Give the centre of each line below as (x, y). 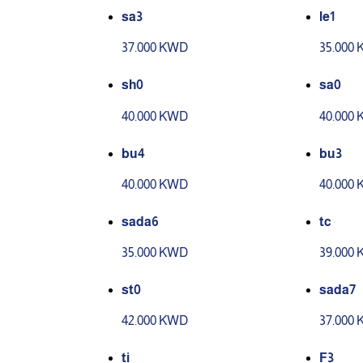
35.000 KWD (155, 253)
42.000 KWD (155, 321)
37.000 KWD (155, 48)
